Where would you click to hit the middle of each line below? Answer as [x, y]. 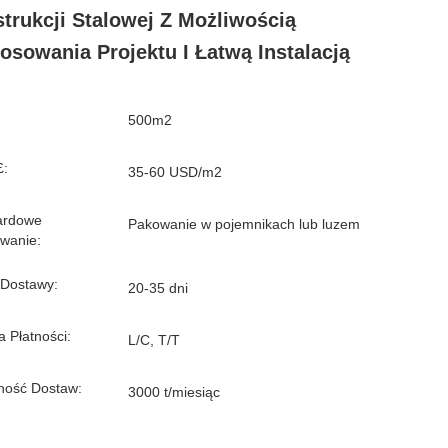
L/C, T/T [154, 340]
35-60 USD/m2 [175, 172]
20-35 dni [158, 288]
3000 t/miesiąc [174, 392]
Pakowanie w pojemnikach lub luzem [244, 224]
